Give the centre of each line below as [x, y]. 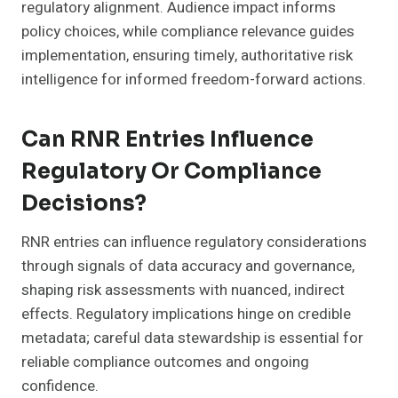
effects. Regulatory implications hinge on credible [186, 314]
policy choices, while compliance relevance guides [188, 32]
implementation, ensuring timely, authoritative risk [187, 56]
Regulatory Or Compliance [171, 172]
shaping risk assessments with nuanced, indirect [183, 291]
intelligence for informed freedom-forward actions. [194, 80]
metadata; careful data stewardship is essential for [192, 338]
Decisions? [84, 204]
